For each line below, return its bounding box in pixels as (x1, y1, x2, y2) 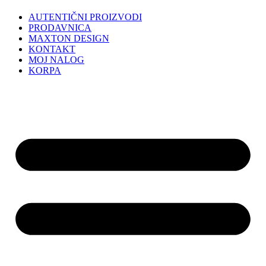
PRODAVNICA (28, 23, 91, 33)
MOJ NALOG (28, 55, 84, 65)
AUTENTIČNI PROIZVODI (28, 12, 142, 22)
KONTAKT (28, 44, 75, 54)
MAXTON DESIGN (28, 33, 109, 43)
